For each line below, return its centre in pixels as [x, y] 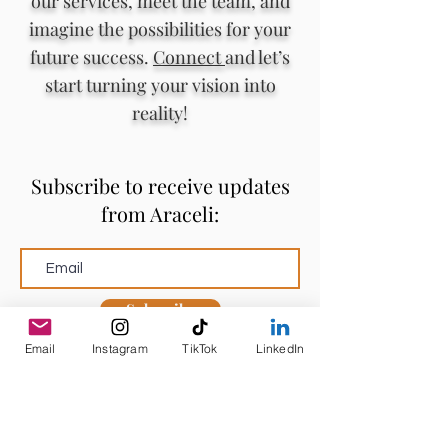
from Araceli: [160, 213]
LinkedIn [280, 348]
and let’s [257, 56]
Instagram [120, 348]
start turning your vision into [160, 84]
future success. [91, 56]
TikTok [200, 348]
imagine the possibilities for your [160, 28]
